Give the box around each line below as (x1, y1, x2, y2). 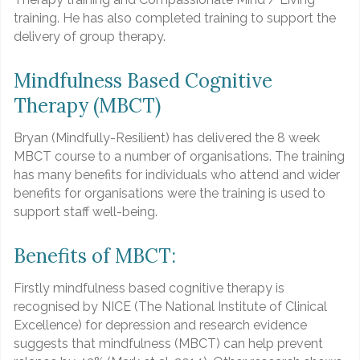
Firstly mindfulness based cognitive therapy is (14, 280, 284, 297)
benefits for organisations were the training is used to (14, 186, 325, 202)
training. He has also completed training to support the (14, 10, 336, 27)
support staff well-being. (14, 204, 157, 220)
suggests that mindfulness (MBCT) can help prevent (14, 336, 323, 352)
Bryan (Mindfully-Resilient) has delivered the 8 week (14, 130, 320, 146)
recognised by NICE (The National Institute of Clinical (14, 299, 327, 315)
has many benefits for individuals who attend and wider (14, 167, 340, 183)
